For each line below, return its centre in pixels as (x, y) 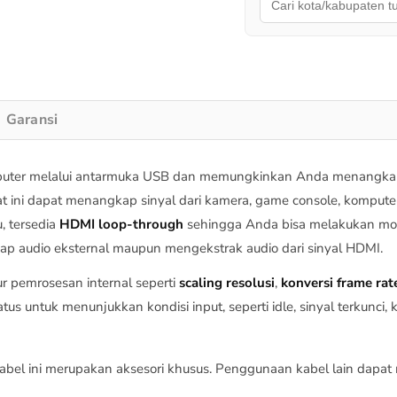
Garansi (32, 120)
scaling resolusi (227, 283)
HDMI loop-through (121, 225)
